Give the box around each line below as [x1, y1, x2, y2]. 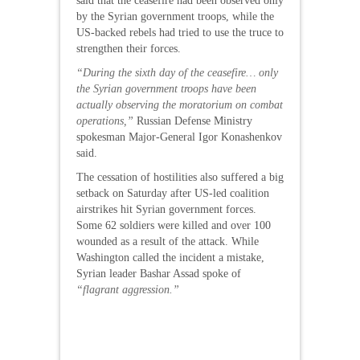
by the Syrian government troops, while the [76, 10, 274, 22]
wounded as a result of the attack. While [76, 235, 259, 247]
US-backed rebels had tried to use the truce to [76, 27, 284, 39]
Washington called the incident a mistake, [76, 252, 264, 264]
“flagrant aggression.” [76, 284, 179, 296]
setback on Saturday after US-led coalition [76, 187, 269, 199]
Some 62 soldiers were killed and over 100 [76, 219, 271, 231]
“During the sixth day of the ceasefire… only [76, 67, 278, 79]
